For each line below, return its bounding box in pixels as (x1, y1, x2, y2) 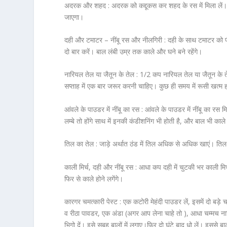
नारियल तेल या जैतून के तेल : (64, 69, 140, 80)
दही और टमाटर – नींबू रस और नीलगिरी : (64, 35, 166, 45)
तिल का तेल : (64, 139, 98, 149)
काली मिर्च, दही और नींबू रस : (64, 162, 137, 172)
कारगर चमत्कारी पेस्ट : (64, 196, 124, 206)
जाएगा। (64, 12, 84, 22)
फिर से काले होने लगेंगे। (64, 173, 124, 183)
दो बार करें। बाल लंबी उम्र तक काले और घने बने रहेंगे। (64, 47, 203, 56)
